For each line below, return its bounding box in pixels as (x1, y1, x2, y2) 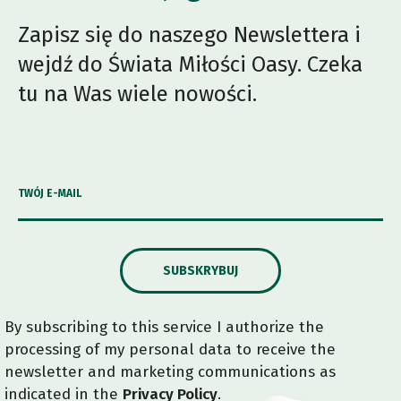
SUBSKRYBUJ (163, 263, 238, 279)
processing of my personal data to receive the (4, 340, 336, 360)
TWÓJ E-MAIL (18, 187, 81, 200)
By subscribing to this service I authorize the (4, 318, 324, 337)
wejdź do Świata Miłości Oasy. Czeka (18, 52, 363, 78)
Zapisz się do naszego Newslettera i (18, 22, 361, 48)
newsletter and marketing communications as (4, 363, 336, 382)
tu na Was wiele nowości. (18, 81, 257, 107)
